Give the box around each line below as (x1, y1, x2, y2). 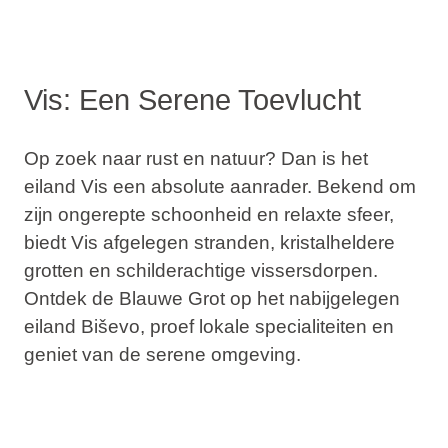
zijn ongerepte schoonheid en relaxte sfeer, (23, 204, 394, 226)
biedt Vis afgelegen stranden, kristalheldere (23, 232, 395, 254)
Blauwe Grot (118, 288, 225, 310)
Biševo (80, 316, 140, 338)
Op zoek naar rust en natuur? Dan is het (23, 148, 368, 170)
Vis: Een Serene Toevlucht (23, 83, 361, 116)
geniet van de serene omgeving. (23, 344, 301, 366)
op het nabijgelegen (224, 288, 400, 310)
